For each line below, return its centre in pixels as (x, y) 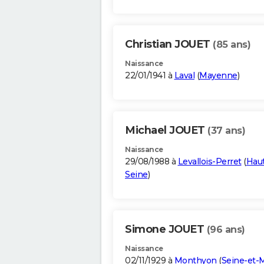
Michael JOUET (166, 131)
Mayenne (218, 76)
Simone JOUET (166, 230)
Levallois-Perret (209, 162)
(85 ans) (232, 45)
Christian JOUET (169, 44)
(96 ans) (226, 230)
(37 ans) (226, 131)
